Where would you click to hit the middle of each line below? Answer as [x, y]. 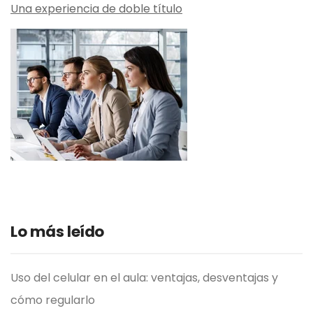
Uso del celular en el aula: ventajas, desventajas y [144, 277]
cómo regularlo [53, 300]
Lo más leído [57, 231]
